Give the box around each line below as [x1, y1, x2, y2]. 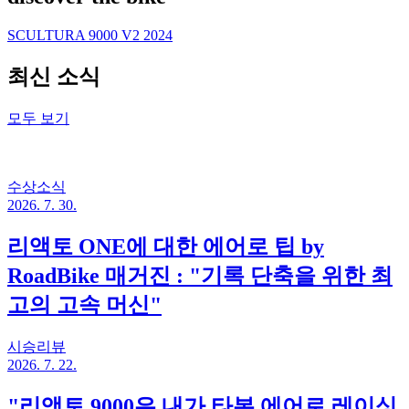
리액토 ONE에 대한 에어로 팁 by [7, 234, 324, 258]
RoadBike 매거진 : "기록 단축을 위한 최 [7, 263, 393, 288]
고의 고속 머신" [7, 292, 162, 317]
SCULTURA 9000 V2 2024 [7, 27, 173, 44]
